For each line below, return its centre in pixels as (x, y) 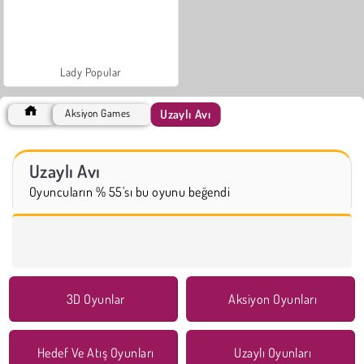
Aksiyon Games (98, 113)
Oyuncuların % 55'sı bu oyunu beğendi (130, 191)
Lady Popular (91, 71)
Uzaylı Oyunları (273, 352)
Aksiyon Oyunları (273, 299)
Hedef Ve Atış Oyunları (96, 352)
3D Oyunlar (95, 299)
